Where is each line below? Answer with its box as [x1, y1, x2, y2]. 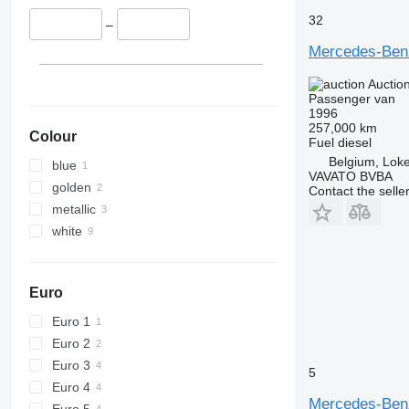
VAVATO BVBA [308, 168, 393, 184]
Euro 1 [51, 313, 90, 329]
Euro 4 [51, 379, 90, 394]
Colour [28, 128, 77, 144]
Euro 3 [51, 357, 90, 372]
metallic [51, 201, 96, 216]
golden [51, 179, 91, 194]
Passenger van [308, 90, 395, 106]
